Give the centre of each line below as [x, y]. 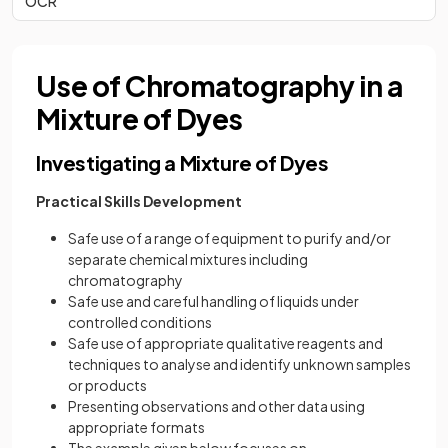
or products [108, 385]
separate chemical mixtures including [188, 259]
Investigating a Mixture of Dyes [182, 162]
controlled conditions [140, 322]
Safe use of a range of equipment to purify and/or [229, 238]
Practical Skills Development [139, 201]
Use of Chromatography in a [219, 85]
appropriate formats [136, 427]
